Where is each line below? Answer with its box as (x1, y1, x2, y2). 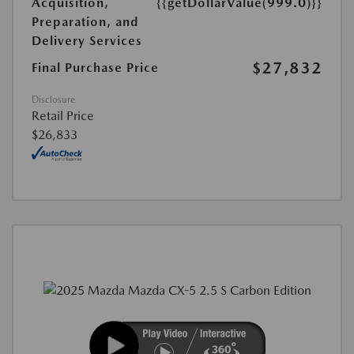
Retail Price (32, 108, 94, 124)
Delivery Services (32, 33, 142, 49)
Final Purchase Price (32, 60, 159, 76)
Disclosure (32, 94, 75, 106)
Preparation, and (32, 14, 139, 30)
